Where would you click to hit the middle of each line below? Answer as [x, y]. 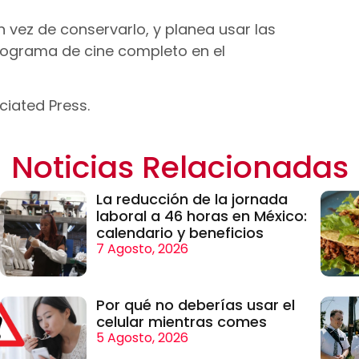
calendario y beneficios [179, 232]
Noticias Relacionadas [179, 167]
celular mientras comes [181, 321]
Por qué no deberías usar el [195, 305]
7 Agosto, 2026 [142, 248]
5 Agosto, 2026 [142, 337]
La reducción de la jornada [192, 199]
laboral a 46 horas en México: [201, 216]
